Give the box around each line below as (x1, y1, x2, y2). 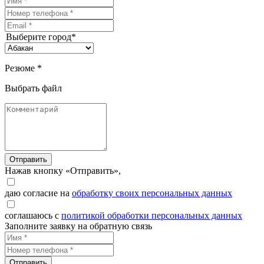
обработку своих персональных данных (72, 188, 232, 199)
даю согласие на (5, 188, 72, 199)
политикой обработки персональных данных (61, 210, 242, 221)
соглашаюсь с (5, 210, 61, 221)
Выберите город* (6, 32, 76, 42)
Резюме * (5, 63, 42, 74)
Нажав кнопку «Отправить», (5, 166, 121, 176)
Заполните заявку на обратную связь (5, 221, 152, 232)
